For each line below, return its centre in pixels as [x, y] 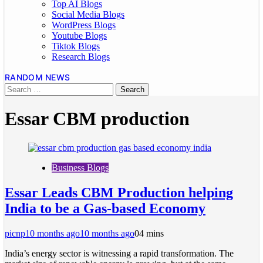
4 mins [151, 233]
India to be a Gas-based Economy [105, 208]
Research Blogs [81, 57]
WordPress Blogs [84, 25]
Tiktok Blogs [76, 46]
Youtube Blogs [79, 36]
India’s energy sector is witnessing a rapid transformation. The [119, 253]
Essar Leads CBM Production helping [119, 192]
